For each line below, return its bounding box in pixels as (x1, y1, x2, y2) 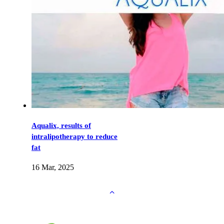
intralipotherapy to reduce (31, 132, 117, 141)
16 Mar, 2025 (31, 163, 74, 172)
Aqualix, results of (31, 121, 91, 130)
